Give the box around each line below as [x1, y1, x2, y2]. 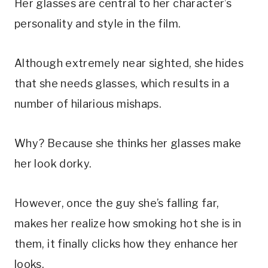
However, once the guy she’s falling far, [14, 196, 220, 209]
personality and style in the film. [14, 17, 181, 30]
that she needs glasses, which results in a [14, 77, 230, 90]
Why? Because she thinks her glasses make [14, 136, 242, 150]
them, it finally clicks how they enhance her [14, 237, 239, 250]
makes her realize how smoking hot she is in [14, 217, 242, 230]
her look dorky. [14, 157, 95, 170]
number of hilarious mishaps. [14, 97, 165, 110]
